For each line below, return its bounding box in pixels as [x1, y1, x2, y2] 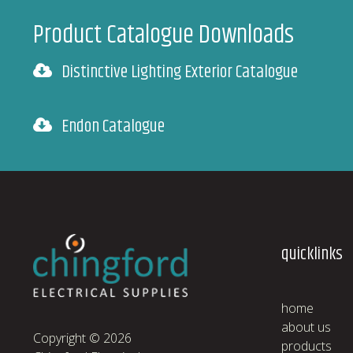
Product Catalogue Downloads [33, 16, 294, 54]
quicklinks [281, 240, 343, 268]
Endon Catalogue [61, 113, 165, 140]
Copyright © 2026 [33, 329, 132, 347]
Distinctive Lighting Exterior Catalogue [61, 58, 298, 86]
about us [281, 318, 331, 336]
